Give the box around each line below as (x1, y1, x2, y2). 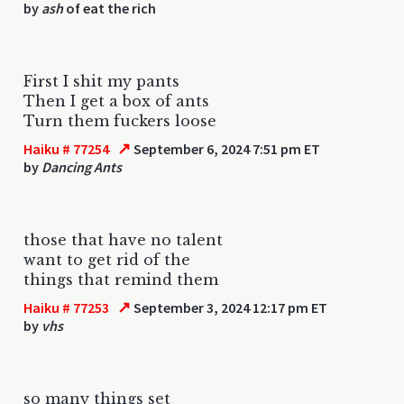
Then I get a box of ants (23, 91, 209, 110)
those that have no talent (23, 230, 223, 249)
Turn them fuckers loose (23, 111, 216, 130)
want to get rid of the (23, 250, 190, 269)
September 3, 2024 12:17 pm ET (131, 298, 328, 317)
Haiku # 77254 (23, 139, 109, 158)
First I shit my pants (23, 71, 179, 90)
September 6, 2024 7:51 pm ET (131, 139, 321, 158)
